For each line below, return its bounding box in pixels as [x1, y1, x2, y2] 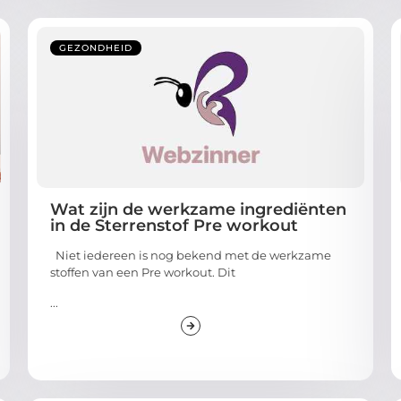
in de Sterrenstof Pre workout [49, 216, 298, 236]
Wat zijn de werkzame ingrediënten [49, 200, 346, 220]
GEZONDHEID [58, 42, 132, 55]
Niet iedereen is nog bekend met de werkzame [49, 248, 331, 263]
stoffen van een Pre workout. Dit [49, 265, 235, 280]
